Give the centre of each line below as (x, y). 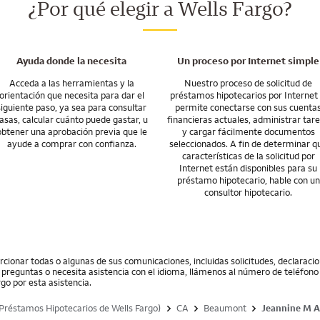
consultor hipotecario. (249, 192)
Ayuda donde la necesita (72, 61)
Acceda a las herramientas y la (71, 83)
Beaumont (225, 308)
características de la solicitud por (248, 156)
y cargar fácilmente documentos (248, 132)
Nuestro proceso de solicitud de (249, 83)
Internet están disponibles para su (249, 168)
